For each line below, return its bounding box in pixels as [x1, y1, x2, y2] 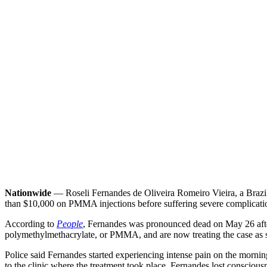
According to [5, 218, 57, 229]
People [57, 218, 83, 229]
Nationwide [5, 187, 51, 198]
